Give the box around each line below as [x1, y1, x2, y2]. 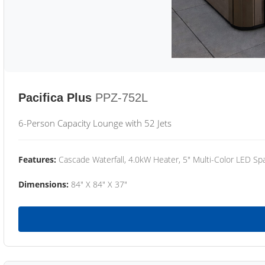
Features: [18, 154, 56, 165]
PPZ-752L [95, 91, 148, 104]
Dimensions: [18, 179, 69, 190]
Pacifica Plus [18, 91, 92, 104]
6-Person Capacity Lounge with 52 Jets [18, 117, 172, 129]
